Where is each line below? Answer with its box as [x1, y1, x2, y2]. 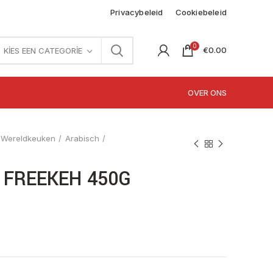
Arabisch [65, 133, 99, 143]
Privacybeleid [110, 7, 163, 17]
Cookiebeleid [175, 7, 227, 17]
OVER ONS [188, 88, 227, 97]
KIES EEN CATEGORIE [4, 45, 82, 55]
